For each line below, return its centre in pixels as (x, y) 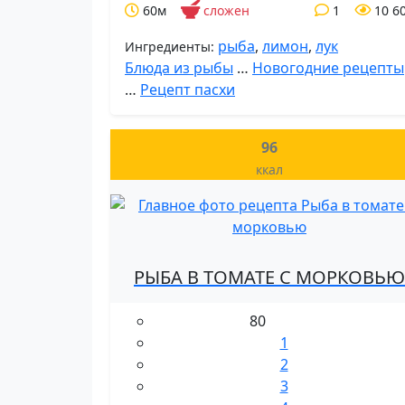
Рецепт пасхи (188, 89)
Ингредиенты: (170, 47)
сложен (226, 10)
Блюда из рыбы (179, 68)
